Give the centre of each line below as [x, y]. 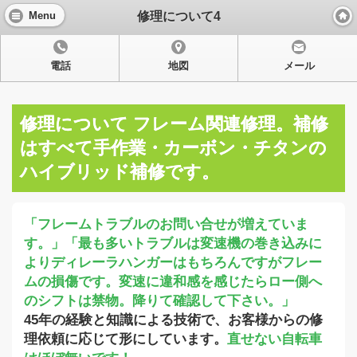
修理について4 [178, 16]
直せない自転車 [275, 339]
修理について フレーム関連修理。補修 [174, 124]
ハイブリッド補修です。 [120, 172]
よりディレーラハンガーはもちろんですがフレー [173, 263]
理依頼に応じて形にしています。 [126, 339]
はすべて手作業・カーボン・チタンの [173, 148]
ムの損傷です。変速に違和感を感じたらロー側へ [173, 282]
